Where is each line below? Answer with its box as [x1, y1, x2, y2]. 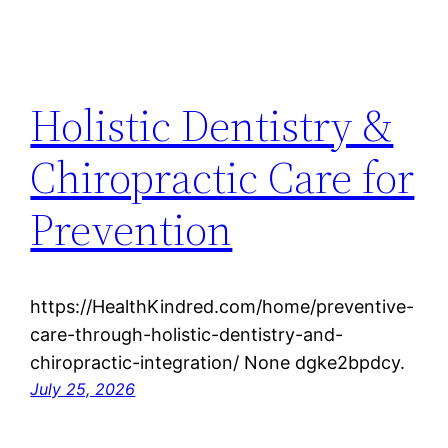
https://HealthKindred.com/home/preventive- [30, 296, 415, 317]
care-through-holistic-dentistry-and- [30, 324, 344, 345]
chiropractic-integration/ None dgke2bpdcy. [30, 352, 406, 373]
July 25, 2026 [30, 379, 136, 399]
